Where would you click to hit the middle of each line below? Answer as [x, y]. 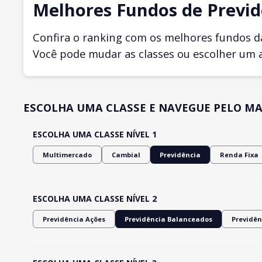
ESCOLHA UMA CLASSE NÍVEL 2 [95, 198]
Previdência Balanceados [168, 219]
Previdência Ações [74, 219]
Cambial [126, 154]
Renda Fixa [239, 154]
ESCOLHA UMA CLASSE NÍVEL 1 [95, 134]
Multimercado [67, 154]
